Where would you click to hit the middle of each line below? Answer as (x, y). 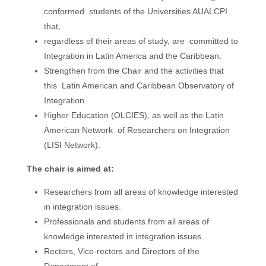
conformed (65, 12)
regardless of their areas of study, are (115, 41)
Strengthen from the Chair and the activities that (134, 71)
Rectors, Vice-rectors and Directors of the (121, 251)
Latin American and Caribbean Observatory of (146, 86)
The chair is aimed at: (70, 168)
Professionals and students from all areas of (126, 222)
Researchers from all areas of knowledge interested (141, 192)
